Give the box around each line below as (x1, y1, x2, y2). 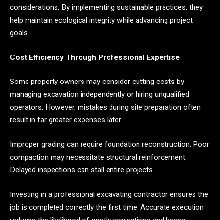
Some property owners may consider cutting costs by (10, 77, 184, 86)
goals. (10, 28, 29, 37)
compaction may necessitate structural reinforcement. (10, 152, 187, 162)
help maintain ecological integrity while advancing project (10, 15, 192, 25)
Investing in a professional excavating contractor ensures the (10, 190, 208, 199)
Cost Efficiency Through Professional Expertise (10, 53, 180, 62)
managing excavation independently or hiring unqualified (10, 90, 189, 99)
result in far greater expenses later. (10, 115, 122, 125)
